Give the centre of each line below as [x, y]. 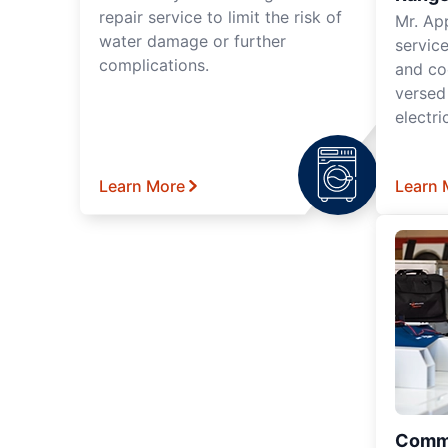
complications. [154, 64]
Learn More [142, 185]
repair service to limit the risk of [220, 16]
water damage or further [192, 40]
